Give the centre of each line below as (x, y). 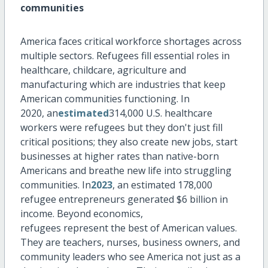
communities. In (55, 185)
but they (146, 128)
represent (86, 228)
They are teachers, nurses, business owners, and (130, 243)
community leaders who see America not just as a (130, 257)
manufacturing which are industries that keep (123, 85)
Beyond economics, (100, 214)
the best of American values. (172, 228)
